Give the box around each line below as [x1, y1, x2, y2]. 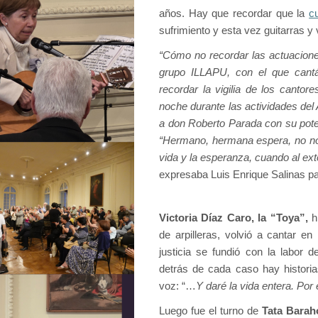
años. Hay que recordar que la [159, 8, 309, 19]
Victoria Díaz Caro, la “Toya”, [159, 212, 308, 224]
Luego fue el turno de [159, 305, 263, 317]
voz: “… [159, 280, 196, 292]
